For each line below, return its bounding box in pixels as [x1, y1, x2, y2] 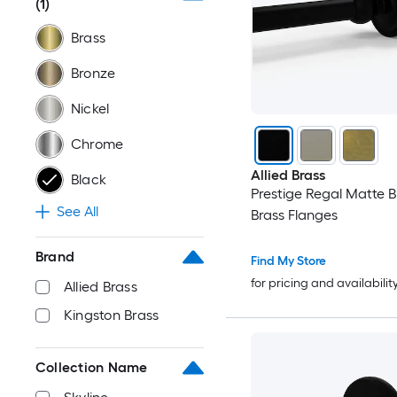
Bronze [71, 65, 116, 82]
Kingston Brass [64, 307, 160, 323]
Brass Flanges [250, 206, 338, 224]
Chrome [71, 136, 124, 152]
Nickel [71, 100, 110, 117]
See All [57, 203, 98, 220]
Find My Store [250, 253, 326, 269]
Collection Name [35, 359, 148, 376]
